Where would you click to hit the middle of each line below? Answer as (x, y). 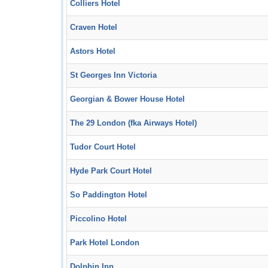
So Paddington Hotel (109, 195)
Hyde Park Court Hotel (111, 171)
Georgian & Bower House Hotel (127, 99)
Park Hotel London (105, 243)
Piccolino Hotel (98, 219)
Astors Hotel (93, 51)
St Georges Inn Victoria (113, 75)
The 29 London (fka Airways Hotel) (133, 123)
